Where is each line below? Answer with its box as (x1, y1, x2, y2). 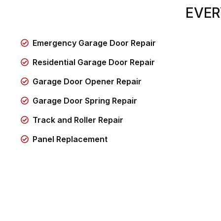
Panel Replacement (33, 134, 108, 144)
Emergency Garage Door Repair (33, 37, 156, 48)
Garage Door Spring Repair (33, 95, 138, 106)
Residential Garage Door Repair (33, 57, 155, 67)
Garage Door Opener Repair (33, 76, 142, 86)
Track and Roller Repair (33, 114, 124, 125)
